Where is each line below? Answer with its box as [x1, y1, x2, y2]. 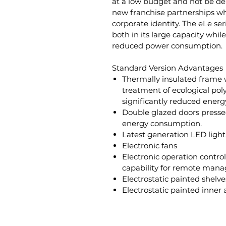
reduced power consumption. [112, 41, 222, 50]
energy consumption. [122, 119, 202, 128]
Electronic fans [122, 141, 177, 150]
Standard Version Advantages [112, 63, 223, 73]
